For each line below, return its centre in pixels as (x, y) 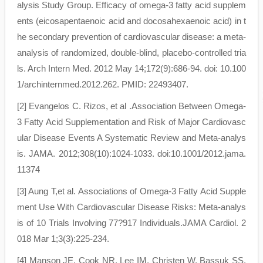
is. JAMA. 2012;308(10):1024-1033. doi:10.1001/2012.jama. (131, 154)
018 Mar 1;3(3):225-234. (63, 239)
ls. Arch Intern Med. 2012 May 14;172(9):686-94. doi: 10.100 (131, 69)
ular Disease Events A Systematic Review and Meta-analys (131, 138)
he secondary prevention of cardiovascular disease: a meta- (131, 37)
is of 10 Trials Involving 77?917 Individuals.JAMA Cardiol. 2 (131, 223)
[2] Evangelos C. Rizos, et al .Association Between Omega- (131, 106)
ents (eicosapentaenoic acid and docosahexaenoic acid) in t (131, 21)
